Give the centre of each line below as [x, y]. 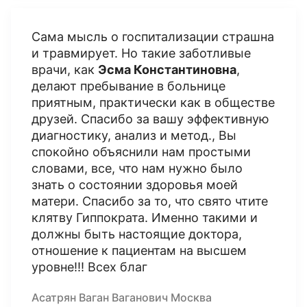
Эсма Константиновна [167, 70]
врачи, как [65, 70]
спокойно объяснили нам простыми [141, 152]
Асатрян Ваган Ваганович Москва [122, 297]
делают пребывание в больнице [128, 86]
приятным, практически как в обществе [153, 102]
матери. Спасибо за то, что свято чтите [150, 201]
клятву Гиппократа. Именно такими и [145, 218]
